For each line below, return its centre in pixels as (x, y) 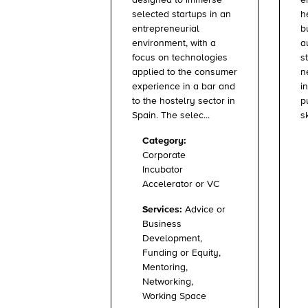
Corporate (164, 156)
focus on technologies (180, 58)
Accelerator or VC (181, 185)
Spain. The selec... (171, 116)
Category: (164, 141)
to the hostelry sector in (184, 101)
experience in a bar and (184, 87)
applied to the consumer (185, 73)
